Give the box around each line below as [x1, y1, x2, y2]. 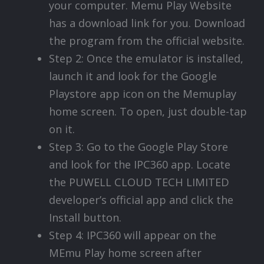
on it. [48, 121, 75, 136]
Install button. [48, 210, 121, 225]
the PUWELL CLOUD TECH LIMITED [48, 174, 229, 189]
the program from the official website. [48, 33, 245, 48]
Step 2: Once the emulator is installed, [48, 51, 243, 65]
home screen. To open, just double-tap [48, 104, 247, 118]
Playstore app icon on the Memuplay [48, 86, 236, 101]
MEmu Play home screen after [48, 245, 202, 260]
